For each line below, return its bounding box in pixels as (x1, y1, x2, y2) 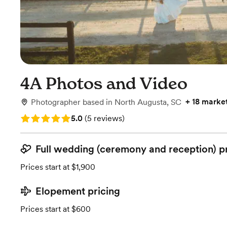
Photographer (31, 97, 81, 107)
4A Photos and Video (20, 73, 187, 93)
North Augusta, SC (115, 97, 181, 107)
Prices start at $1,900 (20, 162, 95, 172)
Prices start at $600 (20, 204, 91, 214)
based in (83, 97, 115, 107)
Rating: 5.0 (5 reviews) (20, 112, 103, 122)
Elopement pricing (35, 185, 120, 197)
